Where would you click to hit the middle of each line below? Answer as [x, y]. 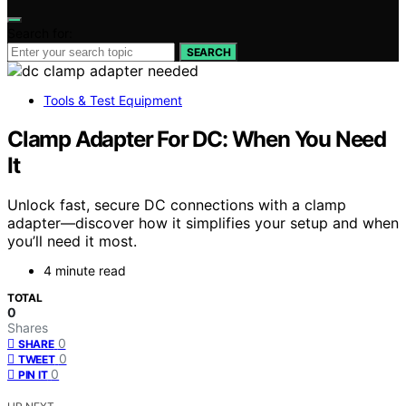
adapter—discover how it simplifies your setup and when [203, 223]
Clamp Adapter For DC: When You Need [197, 139]
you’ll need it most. [72, 242]
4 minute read [85, 271]
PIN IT [33, 375]
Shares [28, 328]
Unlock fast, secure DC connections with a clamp [177, 205]
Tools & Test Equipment [113, 100]
